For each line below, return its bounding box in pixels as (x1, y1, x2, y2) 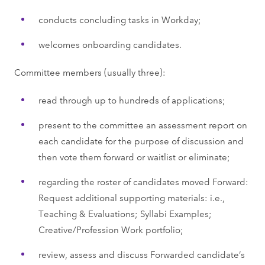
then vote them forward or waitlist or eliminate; (38, 150, 230, 163)
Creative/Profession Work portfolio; (38, 222, 183, 235)
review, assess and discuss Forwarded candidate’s (38, 247, 245, 260)
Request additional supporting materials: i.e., (38, 190, 225, 203)
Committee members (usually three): (14, 65, 166, 78)
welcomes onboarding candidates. (38, 37, 182, 50)
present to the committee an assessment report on (38, 118, 247, 131)
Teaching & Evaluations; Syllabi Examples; (38, 206, 212, 219)
